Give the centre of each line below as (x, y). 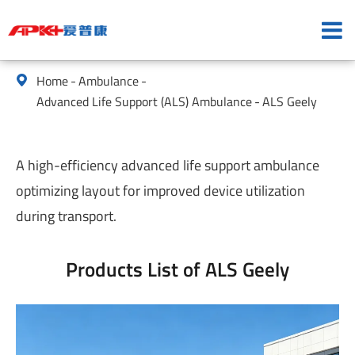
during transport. (66, 216)
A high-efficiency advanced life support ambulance (168, 165)
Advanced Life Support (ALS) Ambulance (144, 101)
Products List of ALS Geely (177, 269)
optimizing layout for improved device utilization (160, 191)
